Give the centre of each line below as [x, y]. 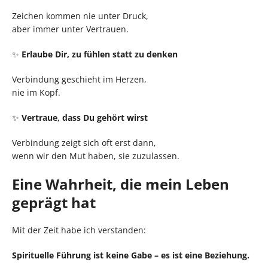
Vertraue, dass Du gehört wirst [85, 117]
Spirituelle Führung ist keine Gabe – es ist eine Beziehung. [131, 255]
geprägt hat [54, 202]
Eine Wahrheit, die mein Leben [121, 184]
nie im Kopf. [36, 92]
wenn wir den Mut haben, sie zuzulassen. [96, 156]
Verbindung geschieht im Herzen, [79, 79]
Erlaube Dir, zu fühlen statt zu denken [100, 54]
